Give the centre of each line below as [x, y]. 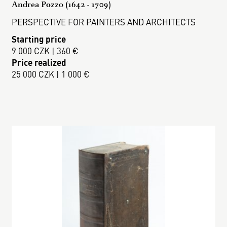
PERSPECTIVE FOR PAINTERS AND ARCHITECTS [104, 22]
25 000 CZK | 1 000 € [51, 74]
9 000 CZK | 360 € [45, 50]
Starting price [39, 39]
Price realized [39, 62]
